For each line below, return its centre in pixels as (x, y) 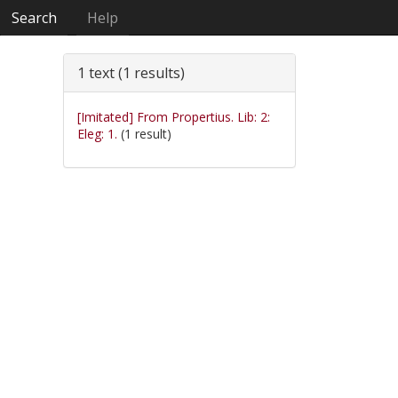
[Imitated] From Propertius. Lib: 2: (174, 117)
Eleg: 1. (97, 134)
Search (35, 18)
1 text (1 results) (131, 73)
